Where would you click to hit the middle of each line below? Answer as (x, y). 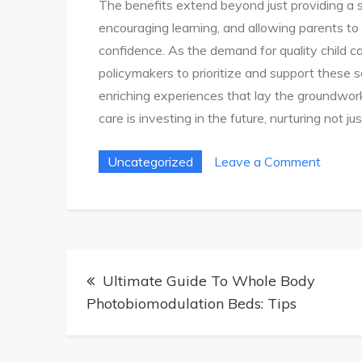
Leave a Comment (267, 162)
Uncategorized (150, 162)
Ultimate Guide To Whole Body (209, 281)
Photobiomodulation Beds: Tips (192, 303)
